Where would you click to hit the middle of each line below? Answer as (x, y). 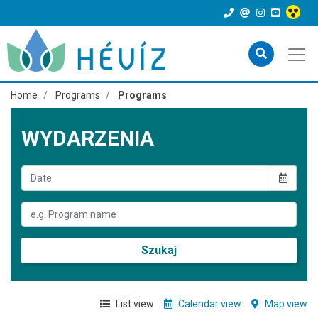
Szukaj (159, 250)
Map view (285, 304)
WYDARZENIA (88, 138)
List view (134, 304)
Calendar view (209, 304)
